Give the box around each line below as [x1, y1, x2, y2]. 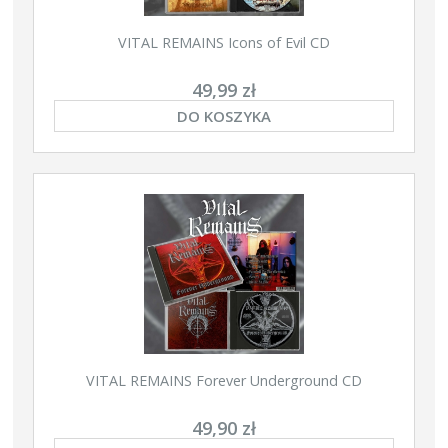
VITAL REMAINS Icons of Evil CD [118, 33, 330, 53]
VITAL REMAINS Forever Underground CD [86, 371, 362, 391]
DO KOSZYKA [177, 106, 271, 127]
